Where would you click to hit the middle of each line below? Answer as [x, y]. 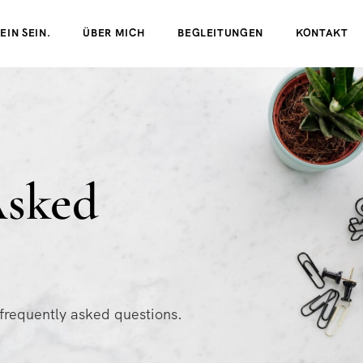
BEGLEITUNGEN [221, 33]
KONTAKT [322, 33]
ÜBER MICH [114, 33]
